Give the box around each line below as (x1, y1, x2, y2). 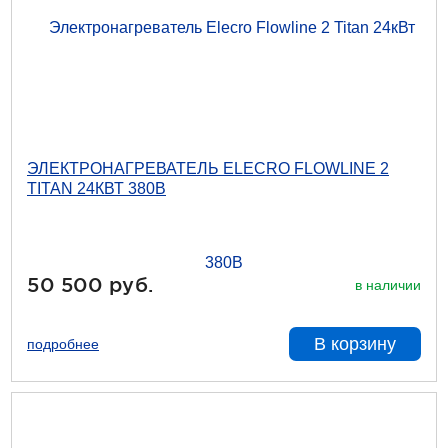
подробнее (27, 336, 99, 352)
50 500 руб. (27, 273, 154, 296)
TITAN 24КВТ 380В (27, 180, 166, 197)
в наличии (355, 276, 421, 293)
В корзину (314, 334, 396, 354)
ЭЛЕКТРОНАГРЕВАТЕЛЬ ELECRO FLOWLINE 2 (27, 160, 389, 177)
